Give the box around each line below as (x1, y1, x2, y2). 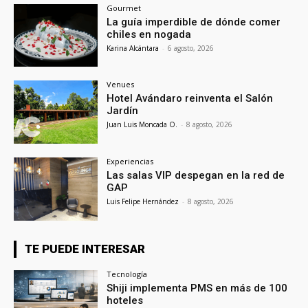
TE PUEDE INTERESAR (25, 241, 145, 256)
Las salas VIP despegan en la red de (107, 169, 285, 182)
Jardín (107, 104, 139, 118)
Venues (107, 79, 135, 90)
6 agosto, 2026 (168, 43, 214, 53)
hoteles (107, 294, 144, 307)
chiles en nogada (107, 27, 192, 41)
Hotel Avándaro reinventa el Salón (107, 92, 274, 105)
